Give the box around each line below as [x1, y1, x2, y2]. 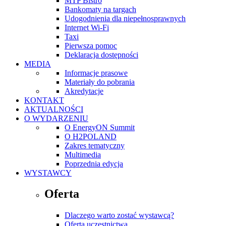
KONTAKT [24, 95, 64, 104]
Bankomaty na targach [65, 5, 136, 14]
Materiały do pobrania [65, 77, 135, 86]
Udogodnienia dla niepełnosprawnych [65, 14, 186, 23]
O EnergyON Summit [65, 123, 135, 132]
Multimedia [65, 150, 101, 159]
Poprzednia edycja [65, 159, 123, 168]
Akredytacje [65, 86, 103, 95]
